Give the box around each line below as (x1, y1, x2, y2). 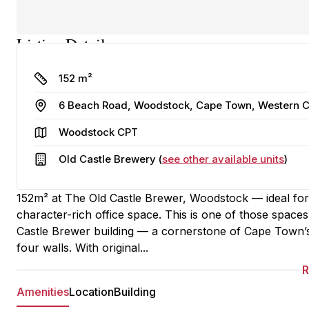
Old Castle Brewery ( (59, 152, 162, 166)
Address (47, 99, 83, 109)
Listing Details (17, 33, 111, 55)
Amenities (17, 285, 69, 299)
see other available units (162, 152, 284, 166)
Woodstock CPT (59, 126, 138, 139)
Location (69, 285, 114, 299)
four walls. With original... (17, 241, 148, 255)
